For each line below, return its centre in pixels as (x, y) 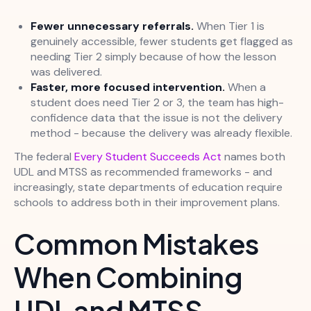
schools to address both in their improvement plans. (147, 203)
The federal (44, 157)
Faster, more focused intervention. (128, 87)
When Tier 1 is (229, 26)
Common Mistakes (136, 244)
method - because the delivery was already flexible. (161, 133)
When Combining (128, 277)
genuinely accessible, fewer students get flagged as (162, 42)
